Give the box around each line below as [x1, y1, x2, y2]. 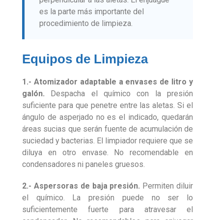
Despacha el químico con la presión [45, 88, 193, 98]
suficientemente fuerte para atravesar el [22, 204, 193, 214]
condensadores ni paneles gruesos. [22, 159, 145, 169]
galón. [22, 88, 45, 98]
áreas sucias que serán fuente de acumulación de [22, 124, 193, 134]
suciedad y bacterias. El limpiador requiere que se [22, 136, 193, 145]
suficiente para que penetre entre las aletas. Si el [22, 100, 193, 110]
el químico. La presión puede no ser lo [22, 192, 193, 202]
